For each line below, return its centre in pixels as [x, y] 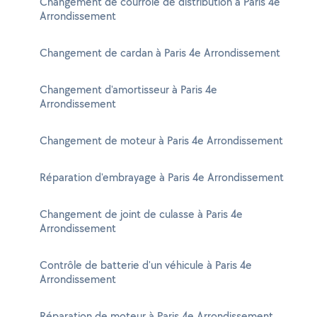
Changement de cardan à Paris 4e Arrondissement [160, 53]
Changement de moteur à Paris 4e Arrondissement [161, 140]
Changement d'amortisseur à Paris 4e [128, 90]
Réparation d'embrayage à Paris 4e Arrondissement [162, 177]
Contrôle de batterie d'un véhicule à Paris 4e [146, 265]
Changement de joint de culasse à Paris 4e [141, 214]
